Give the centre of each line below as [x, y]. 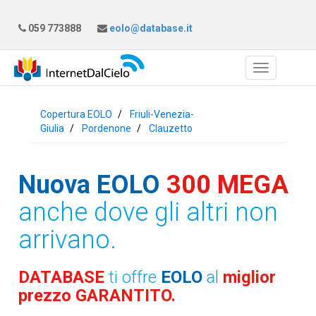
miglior [250, 277]
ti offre [135, 277]
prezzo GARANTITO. [97, 296]
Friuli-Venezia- [162, 114]
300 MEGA [228, 185]
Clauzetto [171, 128]
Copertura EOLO [77, 114]
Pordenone [107, 128]
